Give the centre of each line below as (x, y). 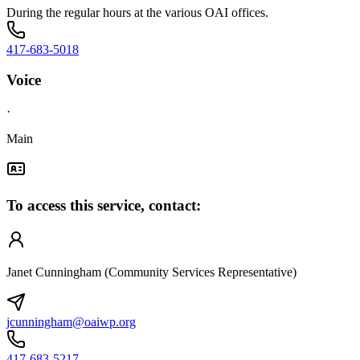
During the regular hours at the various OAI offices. (137, 12)
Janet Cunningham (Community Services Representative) (151, 272)
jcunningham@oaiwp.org (71, 321)
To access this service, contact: (104, 205)
